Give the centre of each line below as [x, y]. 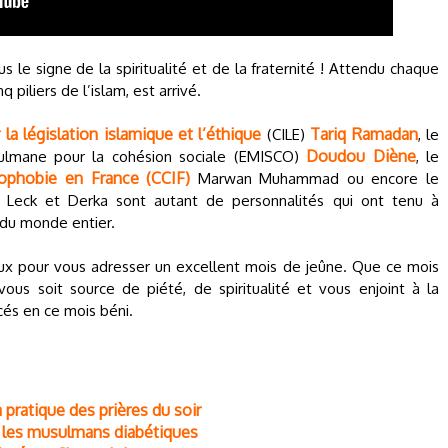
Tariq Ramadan [364, 134]
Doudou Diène [361, 156]
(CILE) [286, 134]
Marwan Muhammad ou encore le [315, 178]
